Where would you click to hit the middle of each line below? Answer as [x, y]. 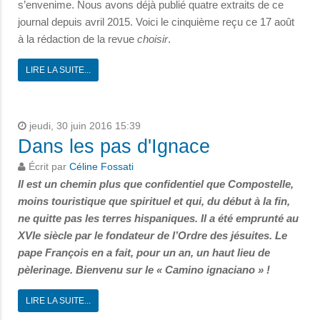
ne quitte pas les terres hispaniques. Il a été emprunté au [158, 219]
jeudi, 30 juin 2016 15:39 [84, 126]
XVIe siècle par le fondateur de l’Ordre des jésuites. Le [152, 236]
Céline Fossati [101, 167]
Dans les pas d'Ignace [114, 147]
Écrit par [47, 167]
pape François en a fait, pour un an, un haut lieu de [144, 253]
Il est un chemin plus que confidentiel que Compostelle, [156, 184]
